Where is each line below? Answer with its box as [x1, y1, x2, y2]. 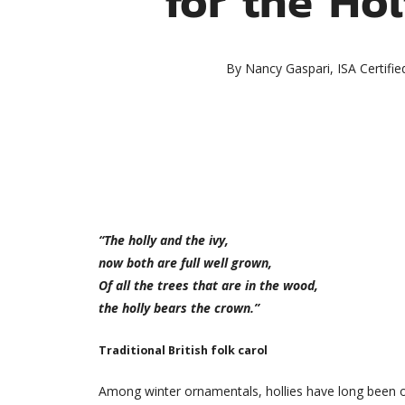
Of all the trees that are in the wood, [98, 276, 318, 294]
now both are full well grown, [98, 253, 272, 271]
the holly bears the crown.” [98, 298, 259, 316]
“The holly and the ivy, [98, 231, 229, 249]
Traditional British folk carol [98, 342, 268, 358]
